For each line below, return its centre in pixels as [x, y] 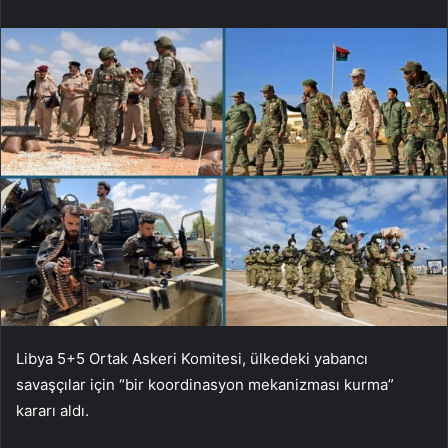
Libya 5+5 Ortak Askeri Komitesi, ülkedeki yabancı [192, 358]
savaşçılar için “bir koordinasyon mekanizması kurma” [205, 384]
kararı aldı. [52, 410]
